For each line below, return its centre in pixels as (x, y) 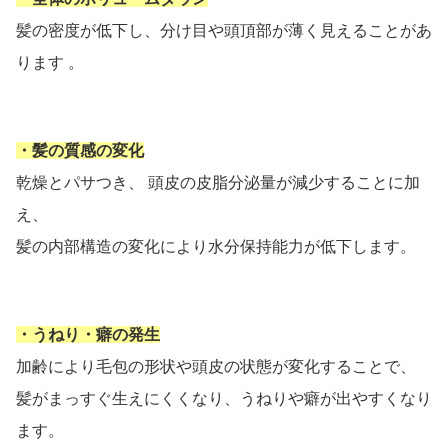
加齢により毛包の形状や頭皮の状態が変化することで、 (216, 367)
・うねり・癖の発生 (88, 335)
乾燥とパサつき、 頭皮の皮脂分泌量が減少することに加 (218, 183)
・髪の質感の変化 (80, 151)
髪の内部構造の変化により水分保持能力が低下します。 (216, 247)
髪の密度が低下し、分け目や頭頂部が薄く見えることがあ (224, 31)
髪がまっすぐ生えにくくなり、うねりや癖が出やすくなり (224, 399)
